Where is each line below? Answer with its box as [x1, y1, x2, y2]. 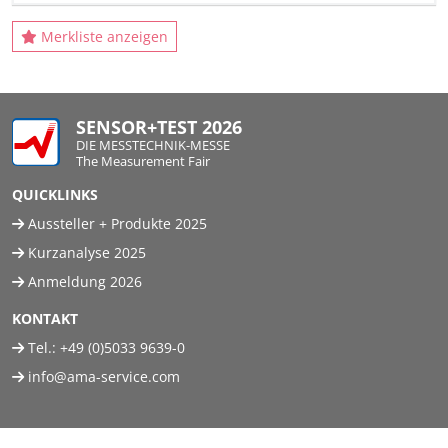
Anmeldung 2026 [24, 272, 142, 291]
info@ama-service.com [28, 367, 180, 386]
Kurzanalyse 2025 [24, 243, 146, 262]
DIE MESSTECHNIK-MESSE [76, 136, 230, 154]
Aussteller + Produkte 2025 [24, 214, 207, 233]
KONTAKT [12, 309, 78, 328]
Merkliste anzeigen [37, 27, 168, 46]
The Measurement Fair [76, 152, 210, 170]
